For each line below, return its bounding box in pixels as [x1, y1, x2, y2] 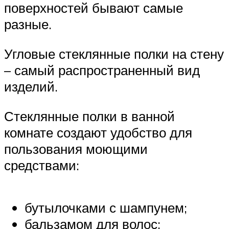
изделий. [4, 78, 58, 95]
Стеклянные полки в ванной [4, 107, 175, 124]
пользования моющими [4, 140, 148, 157]
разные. [4, 16, 52, 33]
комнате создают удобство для [4, 124, 192, 141]
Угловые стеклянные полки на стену [4, 45, 224, 62]
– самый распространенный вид [4, 61, 200, 78]
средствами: [4, 156, 79, 173]
